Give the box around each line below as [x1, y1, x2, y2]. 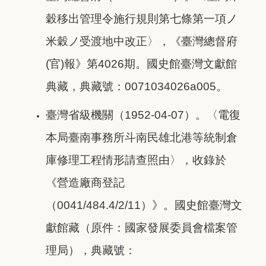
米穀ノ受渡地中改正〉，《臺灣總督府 [46, 35, 237, 48]
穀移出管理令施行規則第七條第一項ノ [46, 12, 237, 26]
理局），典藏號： [46, 244, 136, 257]
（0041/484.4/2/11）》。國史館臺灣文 [46, 199, 242, 212]
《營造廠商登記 [46, 176, 125, 189]
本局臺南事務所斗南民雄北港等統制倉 [46, 131, 237, 144]
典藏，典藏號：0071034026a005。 [46, 80, 227, 93]
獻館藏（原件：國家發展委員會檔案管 [46, 221, 237, 235]
